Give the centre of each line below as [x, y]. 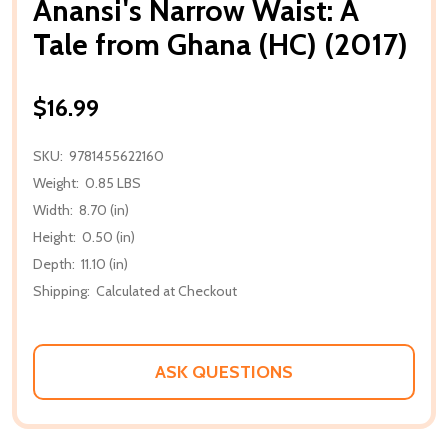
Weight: [56, 182]
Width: [53, 209]
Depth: [54, 263]
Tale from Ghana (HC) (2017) [220, 44]
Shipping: [61, 290]
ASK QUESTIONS [224, 371]
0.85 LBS [113, 182]
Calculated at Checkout [166, 290]
